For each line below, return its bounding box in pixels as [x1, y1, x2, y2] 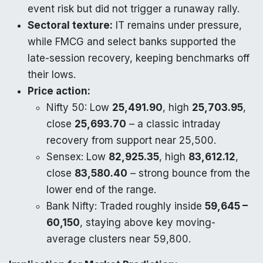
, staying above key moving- [80, 216, 215, 228]
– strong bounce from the [127, 167, 250, 179]
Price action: [28, 85, 90, 97]
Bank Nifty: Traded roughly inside [46, 200, 205, 212]
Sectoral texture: [28, 19, 113, 31]
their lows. [28, 68, 76, 80]
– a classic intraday [126, 117, 221, 130]
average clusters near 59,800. [46, 232, 191, 245]
